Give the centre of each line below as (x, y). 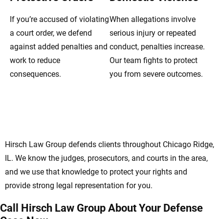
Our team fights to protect (153, 61)
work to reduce (35, 61)
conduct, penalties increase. (157, 47)
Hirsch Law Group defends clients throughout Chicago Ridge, (109, 145)
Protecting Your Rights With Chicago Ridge (107, 111)
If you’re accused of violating (59, 20)
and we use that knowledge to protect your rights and (96, 172)
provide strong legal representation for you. (79, 186)
